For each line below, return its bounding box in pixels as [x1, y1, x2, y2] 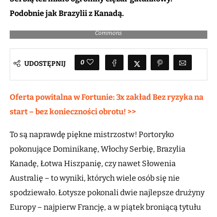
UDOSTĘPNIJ [24, 59, 66, 68]
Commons [95, 30, 122, 37]
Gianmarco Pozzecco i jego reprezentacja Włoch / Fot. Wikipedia [25, 22, 192, 29]
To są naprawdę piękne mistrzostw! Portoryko [10, 130, 174, 139]
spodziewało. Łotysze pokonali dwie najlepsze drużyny [10, 188, 204, 198]
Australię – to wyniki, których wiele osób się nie [10, 173, 180, 183]
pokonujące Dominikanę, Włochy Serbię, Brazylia [10, 144, 186, 154]
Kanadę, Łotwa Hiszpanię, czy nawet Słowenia [10, 159, 176, 169]
